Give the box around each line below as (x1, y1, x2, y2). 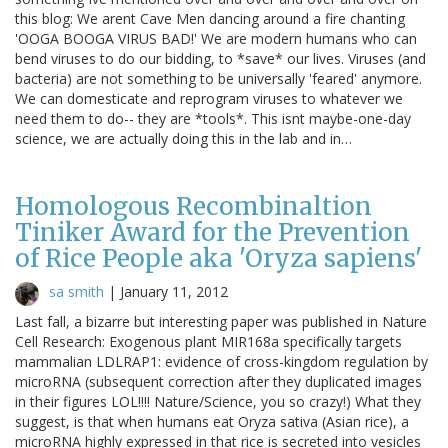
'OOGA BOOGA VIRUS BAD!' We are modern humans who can (15, 28, 417, 48)
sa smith (49, 281, 104, 301)
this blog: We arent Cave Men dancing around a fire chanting (15, 8, 405, 28)
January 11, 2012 (120, 281, 228, 301)
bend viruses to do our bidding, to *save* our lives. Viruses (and (15, 48, 426, 68)
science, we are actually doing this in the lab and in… (15, 128, 352, 148)
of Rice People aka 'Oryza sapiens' (15, 242, 422, 274)
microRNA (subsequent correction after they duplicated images (15, 371, 422, 391)
